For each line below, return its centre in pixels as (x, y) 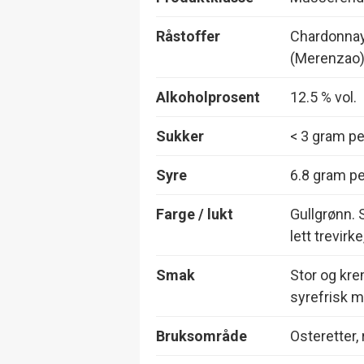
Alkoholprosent (208, 97)
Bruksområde (201, 336)
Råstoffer (188, 36)
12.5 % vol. (323, 97)
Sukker (180, 136)
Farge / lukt (195, 214)
